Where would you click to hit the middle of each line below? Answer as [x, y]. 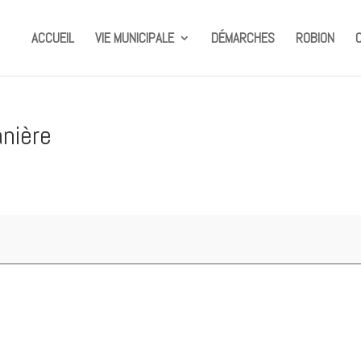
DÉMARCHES [243, 38]
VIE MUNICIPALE [135, 38]
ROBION [315, 38]
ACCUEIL [53, 38]
